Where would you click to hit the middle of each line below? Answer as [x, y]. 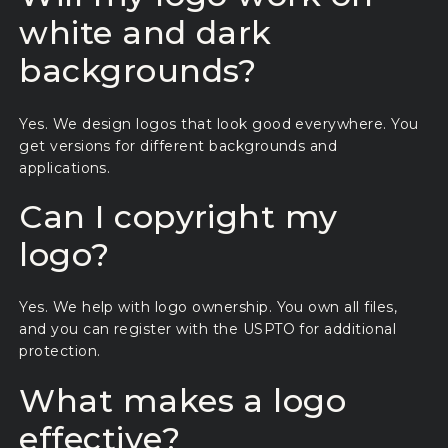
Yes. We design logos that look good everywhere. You [219, 123]
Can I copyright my [178, 216]
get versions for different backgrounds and [178, 145]
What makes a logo [183, 400]
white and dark [145, 33]
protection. [60, 351]
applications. [65, 167]
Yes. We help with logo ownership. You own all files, [208, 307]
